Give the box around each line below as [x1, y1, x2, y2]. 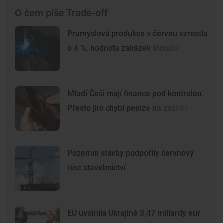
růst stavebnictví [67, 163, 126, 173]
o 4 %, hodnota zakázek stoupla [67, 43, 179, 53]
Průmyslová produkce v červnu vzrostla [67, 29, 208, 39]
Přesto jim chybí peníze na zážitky [67, 103, 188, 113]
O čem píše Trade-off [15, 7, 108, 19]
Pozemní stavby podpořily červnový [67, 148, 194, 158]
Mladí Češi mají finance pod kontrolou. [67, 89, 204, 99]
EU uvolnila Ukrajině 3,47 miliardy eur [67, 208, 200, 218]
